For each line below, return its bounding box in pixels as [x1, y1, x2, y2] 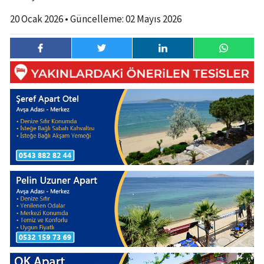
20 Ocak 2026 [10, 12, 63, 25]
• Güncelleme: [65, 12, 126, 25]
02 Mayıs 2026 [126, 12, 181, 25]
